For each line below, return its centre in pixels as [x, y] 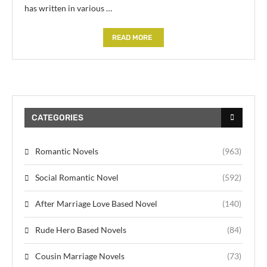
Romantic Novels [67, 151]
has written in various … [68, 8]
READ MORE [132, 37]
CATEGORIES [58, 117]
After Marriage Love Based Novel [96, 203]
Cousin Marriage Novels [80, 256]
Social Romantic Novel [77, 177]
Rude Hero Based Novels [81, 229]
